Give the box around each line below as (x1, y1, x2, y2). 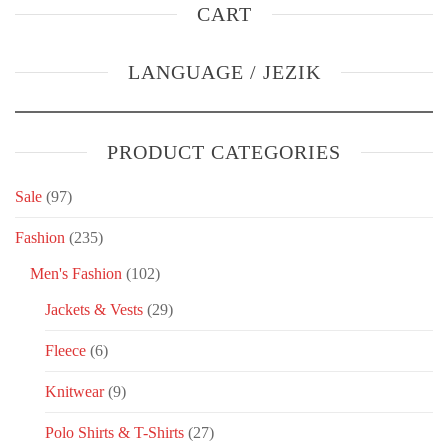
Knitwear (45, 383, 104, 401)
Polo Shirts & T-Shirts (45, 424, 184, 442)
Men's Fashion (30, 265, 122, 283)
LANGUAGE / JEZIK (127, 61, 321, 84)
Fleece (45, 342, 86, 360)
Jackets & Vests (45, 301, 143, 319)
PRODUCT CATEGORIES (107, 141, 341, 164)
